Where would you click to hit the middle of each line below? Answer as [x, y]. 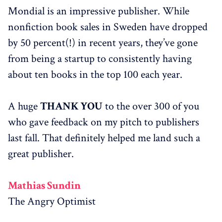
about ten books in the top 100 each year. [95, 74]
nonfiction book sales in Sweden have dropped [108, 27]
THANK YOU [71, 106]
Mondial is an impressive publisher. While [99, 11]
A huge [24, 106]
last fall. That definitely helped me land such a [104, 138]
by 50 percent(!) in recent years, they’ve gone [103, 43]
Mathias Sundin [44, 185]
